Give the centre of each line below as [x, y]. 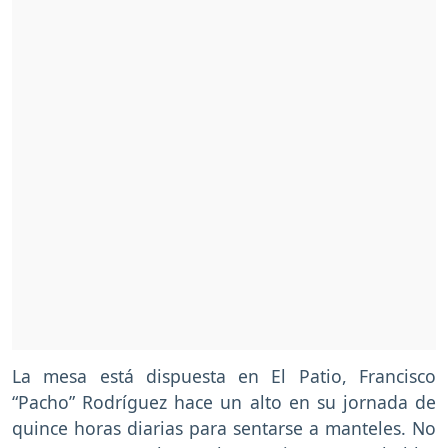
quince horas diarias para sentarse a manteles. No [224, 428]
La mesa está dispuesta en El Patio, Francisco [224, 376]
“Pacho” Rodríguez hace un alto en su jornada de [224, 402]
